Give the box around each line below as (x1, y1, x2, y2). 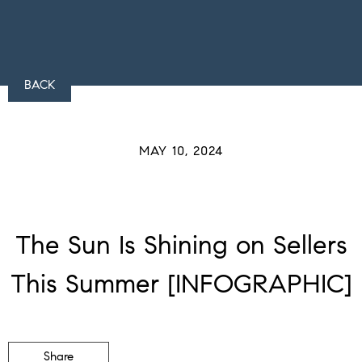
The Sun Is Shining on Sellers (15, 229, 347, 262)
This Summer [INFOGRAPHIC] (10, 267, 352, 301)
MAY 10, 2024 (139, 143, 223, 159)
